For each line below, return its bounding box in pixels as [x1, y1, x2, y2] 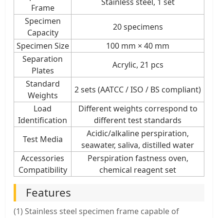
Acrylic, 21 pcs [112, 59, 163, 70]
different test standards [94, 114, 182, 126]
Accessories [21, 152, 64, 163]
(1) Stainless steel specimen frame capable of [14, 205, 179, 217]
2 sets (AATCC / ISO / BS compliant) [74, 84, 201, 95]
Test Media [22, 133, 63, 145]
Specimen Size [16, 40, 69, 51]
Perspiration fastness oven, [87, 152, 188, 163]
